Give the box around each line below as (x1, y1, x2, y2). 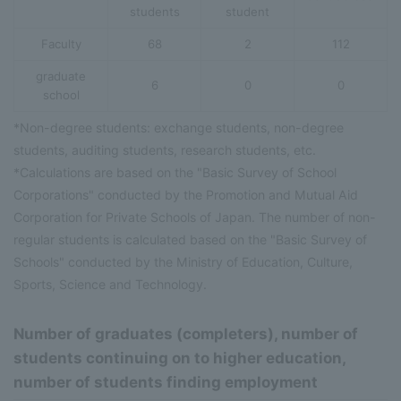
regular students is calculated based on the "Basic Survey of (13, 231, 367, 247)
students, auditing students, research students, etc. (13, 141, 316, 158)
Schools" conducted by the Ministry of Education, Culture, (13, 253, 353, 269)
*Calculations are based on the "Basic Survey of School (13, 164, 337, 180)
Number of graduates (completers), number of (13, 324, 358, 343)
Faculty (40, 36, 81, 51)
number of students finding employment (13, 372, 318, 391)
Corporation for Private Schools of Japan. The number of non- (13, 209, 376, 225)
